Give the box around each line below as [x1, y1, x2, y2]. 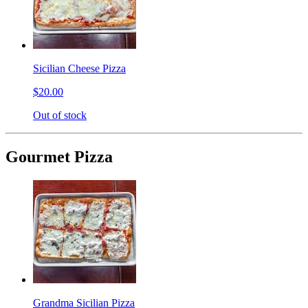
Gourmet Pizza [5, 147, 113, 166]
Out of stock [33, 109, 87, 121]
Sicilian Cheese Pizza [33, 62, 126, 74]
